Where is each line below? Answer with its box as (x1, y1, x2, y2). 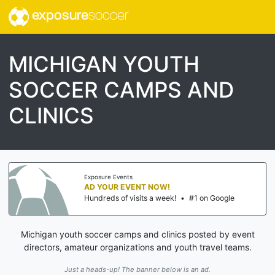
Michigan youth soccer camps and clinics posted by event (20, 228, 255, 239)
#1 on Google (189, 193, 234, 203)
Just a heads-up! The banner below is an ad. (64, 265, 211, 274)
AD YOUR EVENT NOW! (84, 182, 170, 192)
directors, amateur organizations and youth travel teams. (23, 241, 252, 252)
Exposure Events (84, 174, 133, 181)
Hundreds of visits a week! (84, 193, 176, 203)
